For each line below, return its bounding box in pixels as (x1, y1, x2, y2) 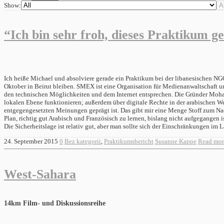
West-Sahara (4, 166, 76, 181)
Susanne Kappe (155, 137, 196, 145)
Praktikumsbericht (104, 137, 153, 145)
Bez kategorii (64, 137, 101, 145)
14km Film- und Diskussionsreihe (4, 199, 105, 207)
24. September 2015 (4, 137, 58, 145)
